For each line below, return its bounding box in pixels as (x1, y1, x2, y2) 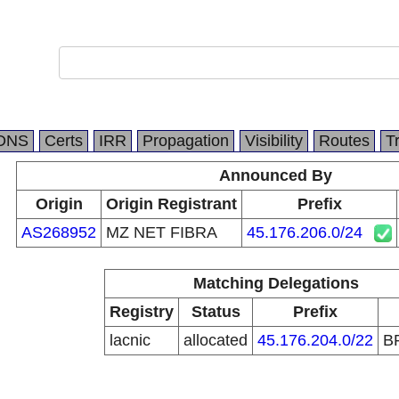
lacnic (110, 331, 151, 349)
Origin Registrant (106, 195, 237, 213)
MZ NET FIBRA (106, 224, 217, 241)
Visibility (245, 132, 303, 150)
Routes (319, 132, 370, 150)
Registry (110, 303, 174, 321)
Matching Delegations (192, 274, 359, 292)
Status (191, 303, 240, 321)
